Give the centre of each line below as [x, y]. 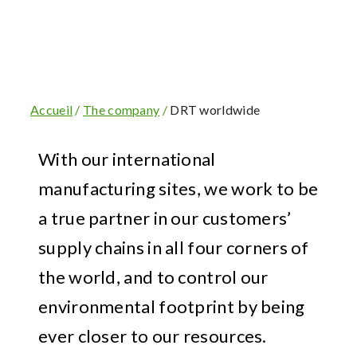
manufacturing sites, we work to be [178, 188]
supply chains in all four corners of [174, 247]
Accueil [52, 109]
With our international [127, 159]
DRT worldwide [215, 109]
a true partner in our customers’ [165, 218]
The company [122, 109]
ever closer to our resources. [153, 335]
